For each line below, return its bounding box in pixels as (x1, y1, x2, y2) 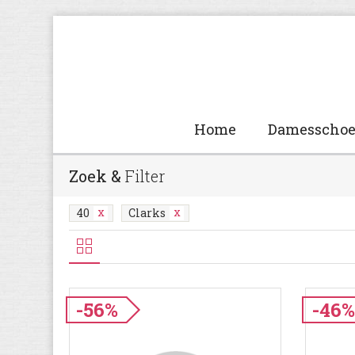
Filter (125, 166, 165, 186)
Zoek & (69, 166, 125, 186)
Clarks (128, 205, 166, 220)
